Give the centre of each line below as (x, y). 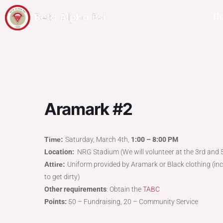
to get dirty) (62, 177)
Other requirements (75, 189)
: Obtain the (125, 189)
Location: (60, 152)
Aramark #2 (88, 109)
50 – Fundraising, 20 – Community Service (133, 202)
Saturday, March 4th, (98, 139)
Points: (56, 202)
